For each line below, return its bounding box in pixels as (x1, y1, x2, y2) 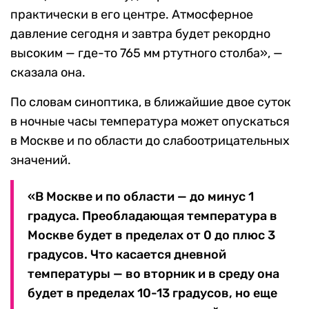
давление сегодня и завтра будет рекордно (10, 26, 270, 42)
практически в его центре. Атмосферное (10, 7, 253, 23)
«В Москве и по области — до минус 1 (28, 189, 254, 205)
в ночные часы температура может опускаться (10, 114, 290, 130)
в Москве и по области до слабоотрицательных (10, 133, 290, 149)
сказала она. (10, 65, 86, 81)
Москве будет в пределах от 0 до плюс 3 (28, 228, 275, 243)
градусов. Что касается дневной (28, 247, 226, 263)
